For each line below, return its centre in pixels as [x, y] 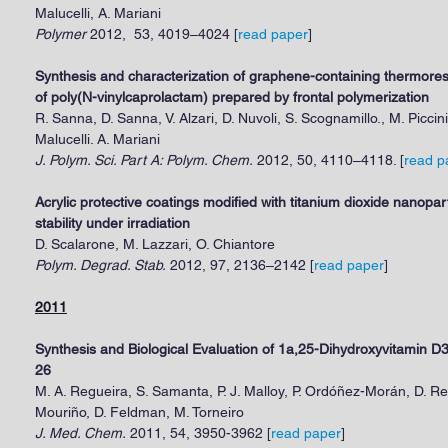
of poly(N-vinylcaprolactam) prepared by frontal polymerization [232, 97]
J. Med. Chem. [80, 433]
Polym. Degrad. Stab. [100, 265]
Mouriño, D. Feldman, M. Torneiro [139, 412]
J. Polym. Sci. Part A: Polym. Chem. [144, 160]
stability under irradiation [112, 223]
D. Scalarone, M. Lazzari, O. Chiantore [155, 244]
